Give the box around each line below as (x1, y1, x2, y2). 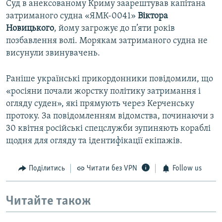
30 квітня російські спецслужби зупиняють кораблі (6, 124, 211, 134)
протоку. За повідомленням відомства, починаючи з (6, 111, 214, 121)
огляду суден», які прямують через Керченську (6, 99, 194, 109)
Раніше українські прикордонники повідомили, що (6, 74, 213, 84)
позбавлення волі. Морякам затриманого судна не (6, 36, 208, 46)
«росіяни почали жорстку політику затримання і (6, 87, 201, 97)
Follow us (172, 165, 202, 173)
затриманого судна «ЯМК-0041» (6, 11, 138, 21)
